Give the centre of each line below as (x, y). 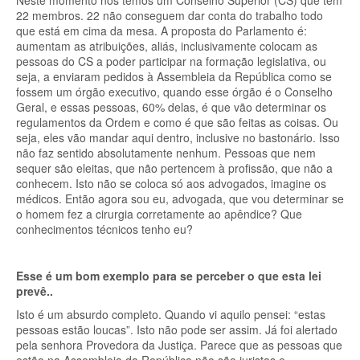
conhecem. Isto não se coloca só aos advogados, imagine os (171, 183)
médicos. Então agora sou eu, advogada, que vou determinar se (180, 198)
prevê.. (35, 291)
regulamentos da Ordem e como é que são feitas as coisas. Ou (177, 122)
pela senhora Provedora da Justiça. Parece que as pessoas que (179, 345)
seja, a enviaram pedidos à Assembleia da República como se (174, 76)
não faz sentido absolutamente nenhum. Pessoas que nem (166, 153)
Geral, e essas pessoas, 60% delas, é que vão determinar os (171, 107)
